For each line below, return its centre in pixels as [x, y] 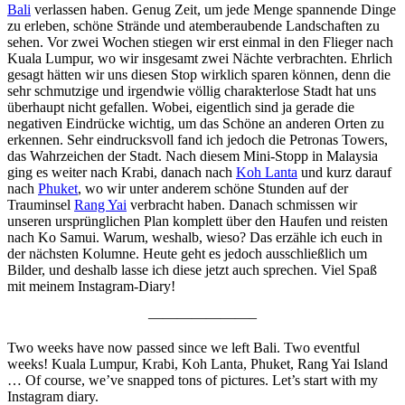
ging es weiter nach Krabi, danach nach [122, 172]
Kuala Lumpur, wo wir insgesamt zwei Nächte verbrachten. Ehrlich [200, 58]
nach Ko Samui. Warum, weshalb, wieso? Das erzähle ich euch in [195, 237]
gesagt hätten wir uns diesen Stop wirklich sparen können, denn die [199, 74]
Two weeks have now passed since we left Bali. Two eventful [184, 347]
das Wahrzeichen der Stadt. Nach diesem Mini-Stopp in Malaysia [193, 155]
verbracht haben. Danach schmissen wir [242, 204]
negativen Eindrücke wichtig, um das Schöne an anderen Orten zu [196, 123]
